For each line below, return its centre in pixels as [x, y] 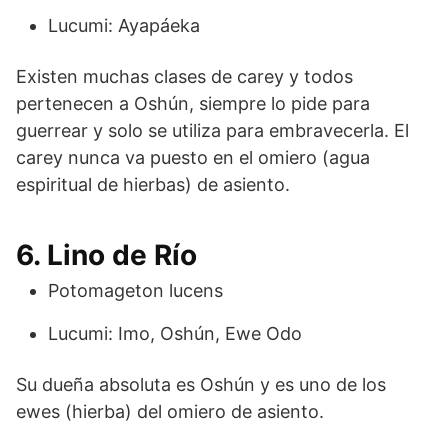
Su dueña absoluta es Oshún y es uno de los [201, 384]
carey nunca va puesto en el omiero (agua [193, 157]
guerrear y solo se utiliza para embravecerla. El [212, 130]
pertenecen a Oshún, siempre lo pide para [193, 103]
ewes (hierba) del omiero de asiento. [170, 411]
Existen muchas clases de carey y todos [184, 76]
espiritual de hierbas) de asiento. [153, 184]
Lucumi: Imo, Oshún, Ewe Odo [175, 333]
